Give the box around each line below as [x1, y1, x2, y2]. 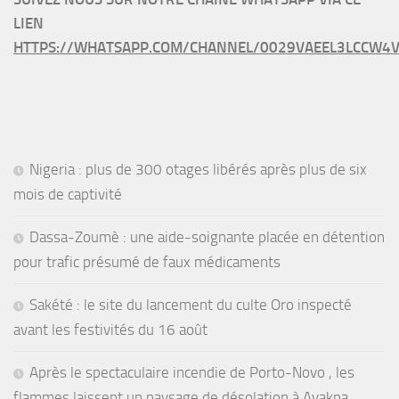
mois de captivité [13, 184, 122, 203]
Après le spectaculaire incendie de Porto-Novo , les [29, 362, 354, 381]
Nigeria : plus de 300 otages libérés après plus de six [29, 159, 367, 178]
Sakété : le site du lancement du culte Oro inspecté [29, 295, 352, 313]
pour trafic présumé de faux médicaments [13, 252, 281, 271]
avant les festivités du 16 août [13, 320, 208, 338]
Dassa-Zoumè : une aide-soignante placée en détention [29, 227, 385, 246]
